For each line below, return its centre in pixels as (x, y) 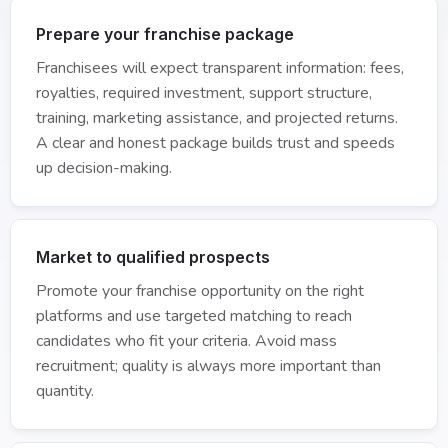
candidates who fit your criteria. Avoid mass (186, 341)
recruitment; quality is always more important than (208, 366)
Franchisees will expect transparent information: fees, (220, 68)
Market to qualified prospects (153, 257)
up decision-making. (104, 168)
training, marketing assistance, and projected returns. (217, 118)
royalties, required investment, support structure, (204, 93)
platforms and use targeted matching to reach (194, 316)
